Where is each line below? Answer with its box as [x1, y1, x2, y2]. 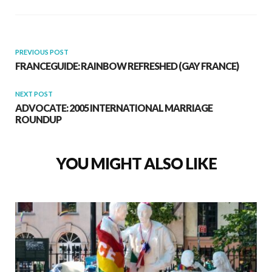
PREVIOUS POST [15, 48, 69, 56]
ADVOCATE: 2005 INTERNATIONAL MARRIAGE [15, 102, 212, 114]
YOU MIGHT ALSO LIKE [55, 154, 217, 174]
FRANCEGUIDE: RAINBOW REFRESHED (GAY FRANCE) [15, 60, 239, 72]
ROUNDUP [15, 114, 61, 126]
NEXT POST [15, 90, 53, 98]
